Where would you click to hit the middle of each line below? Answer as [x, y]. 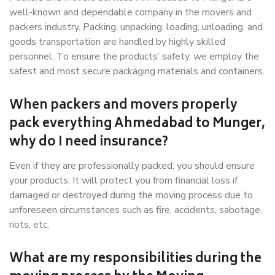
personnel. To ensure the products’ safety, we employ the [134, 56]
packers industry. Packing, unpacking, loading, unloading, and [136, 27]
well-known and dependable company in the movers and [130, 12]
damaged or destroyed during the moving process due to [131, 195]
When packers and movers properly [123, 106]
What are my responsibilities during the [135, 259]
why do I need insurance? [89, 143]
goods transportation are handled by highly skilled [117, 42]
